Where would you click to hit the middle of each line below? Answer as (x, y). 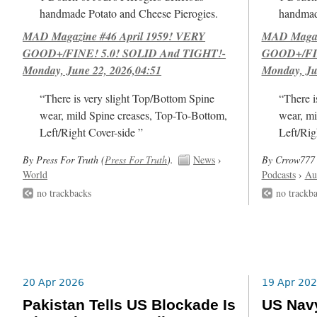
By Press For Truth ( (64, 159)
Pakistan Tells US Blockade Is (129, 305)
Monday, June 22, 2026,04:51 (92, 70)
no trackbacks (64, 192)
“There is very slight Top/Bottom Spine (127, 98)
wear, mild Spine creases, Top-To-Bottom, (134, 115)
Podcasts (278, 174)
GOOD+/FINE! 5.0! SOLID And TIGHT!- (125, 53)
